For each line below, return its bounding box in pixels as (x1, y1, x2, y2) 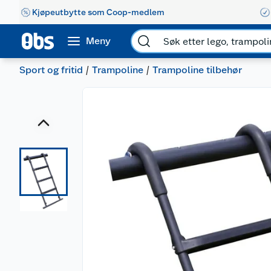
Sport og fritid (19, 64, 83, 76)
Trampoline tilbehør (152, 64, 242, 76)
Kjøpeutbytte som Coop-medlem (32, 7, 165, 17)
